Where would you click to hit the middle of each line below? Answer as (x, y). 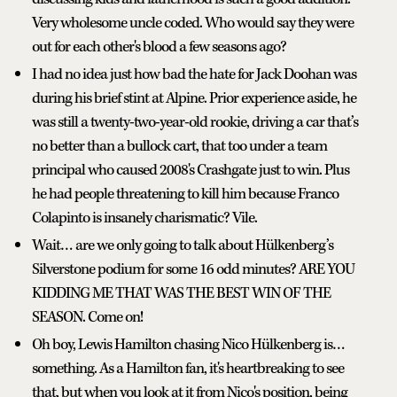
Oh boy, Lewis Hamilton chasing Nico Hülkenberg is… (188, 345)
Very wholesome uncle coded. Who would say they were (193, 23)
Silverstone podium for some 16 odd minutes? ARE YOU (193, 270)
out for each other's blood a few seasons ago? (159, 47)
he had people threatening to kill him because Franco (185, 195)
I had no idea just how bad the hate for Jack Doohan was (194, 75)
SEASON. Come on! (87, 318)
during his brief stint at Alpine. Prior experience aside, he (194, 99)
